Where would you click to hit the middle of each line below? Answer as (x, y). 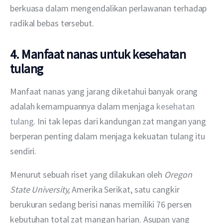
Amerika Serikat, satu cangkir (127, 189)
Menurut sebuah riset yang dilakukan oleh (87, 174)
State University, (41, 189)
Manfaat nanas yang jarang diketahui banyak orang (105, 91)
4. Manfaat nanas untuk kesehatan (98, 54)
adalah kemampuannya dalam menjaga (83, 106)
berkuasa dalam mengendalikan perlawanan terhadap (110, 8)
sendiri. (23, 151)
